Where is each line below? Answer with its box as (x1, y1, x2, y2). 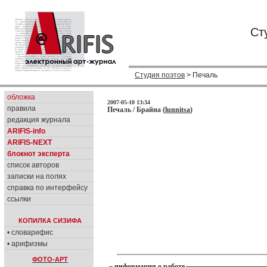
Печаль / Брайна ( (107, 105, 165, 114)
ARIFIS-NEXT (7, 138, 52, 147)
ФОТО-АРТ (32, 256, 68, 263)
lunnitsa (165, 105, 190, 114)
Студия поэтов (135, 71, 185, 79)
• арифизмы (7, 240, 48, 248)
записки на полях (7, 172, 66, 181)
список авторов (7, 161, 59, 169)
